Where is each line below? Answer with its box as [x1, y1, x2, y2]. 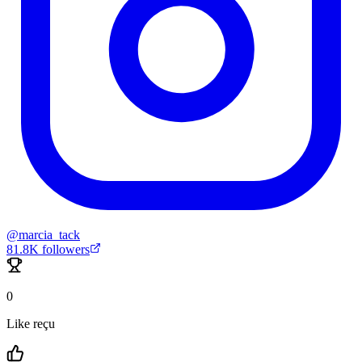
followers [39, 242, 90, 257]
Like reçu [6, 317, 55, 331]
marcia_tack [19, 228, 80, 242]
